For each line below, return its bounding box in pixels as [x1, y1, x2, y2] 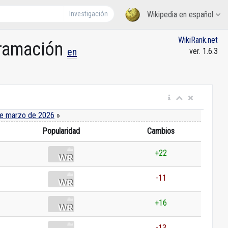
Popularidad [42, 126, 80, 136]
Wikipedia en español [145, 10, 215, 19]
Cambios [147, 126, 175, 136]
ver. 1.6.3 [189, 46, 218, 56]
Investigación [69, 10, 108, 18]
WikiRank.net [178, 35, 218, 45]
